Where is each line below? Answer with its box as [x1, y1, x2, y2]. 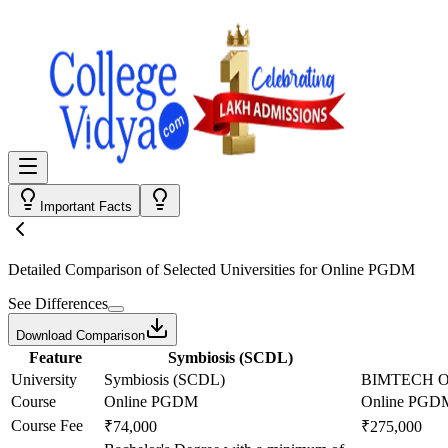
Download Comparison [16, 328, 145, 343]
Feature [29, 349, 82, 366]
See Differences [8, 295, 108, 312]
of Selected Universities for [142, 261, 321, 278]
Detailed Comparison [8, 261, 142, 278]
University [11, 371, 77, 388]
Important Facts [40, 199, 132, 214]
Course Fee [11, 417, 83, 434]
